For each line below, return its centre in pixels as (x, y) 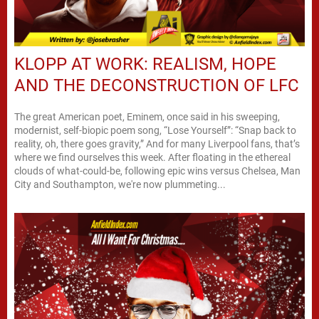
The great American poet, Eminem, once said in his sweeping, (147, 117)
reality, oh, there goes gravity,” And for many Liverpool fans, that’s (157, 144)
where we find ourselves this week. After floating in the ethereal (152, 158)
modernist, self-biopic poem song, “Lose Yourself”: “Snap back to (155, 131)
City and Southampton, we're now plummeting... (120, 185)
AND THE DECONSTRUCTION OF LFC (157, 86)
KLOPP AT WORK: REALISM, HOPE (145, 64)
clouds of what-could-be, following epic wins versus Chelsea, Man (157, 171)
